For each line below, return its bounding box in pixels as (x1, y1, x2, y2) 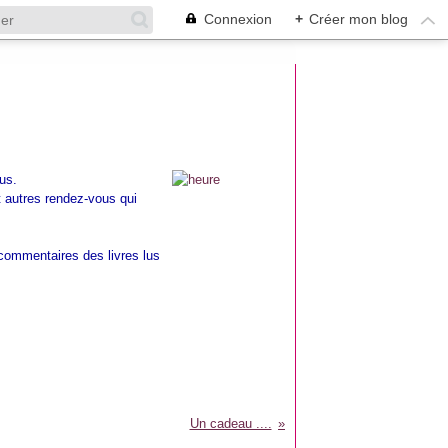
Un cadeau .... (189, 416, 272, 431)
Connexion (204, 11, 272, 27)
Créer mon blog (309, 11, 408, 27)
